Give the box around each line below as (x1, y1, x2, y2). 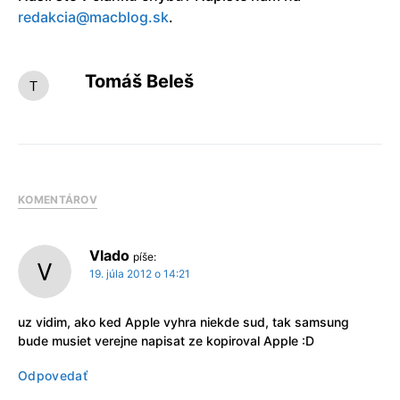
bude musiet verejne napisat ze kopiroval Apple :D (18, 333, 314, 349)
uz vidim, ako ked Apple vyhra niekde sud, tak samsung (18, 314, 349, 330)
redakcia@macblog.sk (18, 7, 169, 26)
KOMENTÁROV (18, 193, 97, 207)
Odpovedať (18, 368, 88, 384)
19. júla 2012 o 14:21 (89, 267, 190, 281)
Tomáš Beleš (84, 70, 194, 92)
